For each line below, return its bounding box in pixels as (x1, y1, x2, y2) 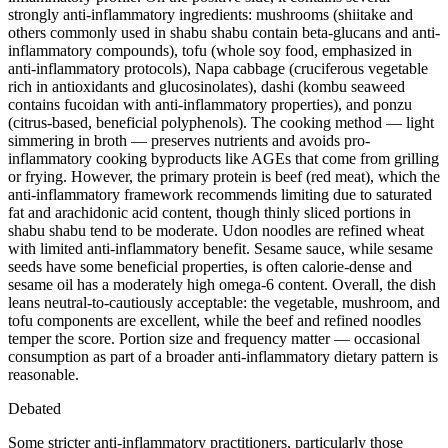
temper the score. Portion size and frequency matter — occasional (8, 329, 420, 347)
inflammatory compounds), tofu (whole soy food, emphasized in (8, 41, 412, 59)
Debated (8, 399, 61, 417)
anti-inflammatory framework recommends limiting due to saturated (8, 185, 432, 203)
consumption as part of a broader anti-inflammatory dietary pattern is (8, 347, 438, 365)
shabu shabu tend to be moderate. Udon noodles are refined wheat (8, 221, 424, 239)
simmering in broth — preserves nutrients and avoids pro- (8, 131, 370, 149)
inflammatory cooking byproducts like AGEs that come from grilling (8, 149, 439, 167)
